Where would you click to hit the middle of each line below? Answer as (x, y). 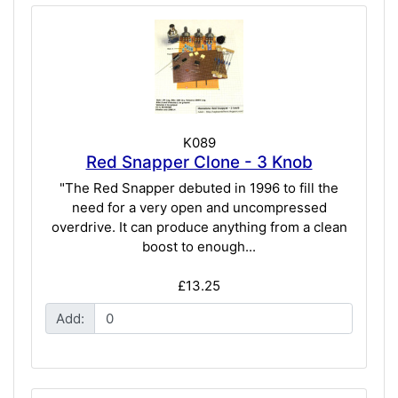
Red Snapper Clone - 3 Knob (199, 162)
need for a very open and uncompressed (199, 208)
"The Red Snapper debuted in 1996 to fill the (199, 188)
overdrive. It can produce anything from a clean (199, 227)
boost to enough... (199, 247)
